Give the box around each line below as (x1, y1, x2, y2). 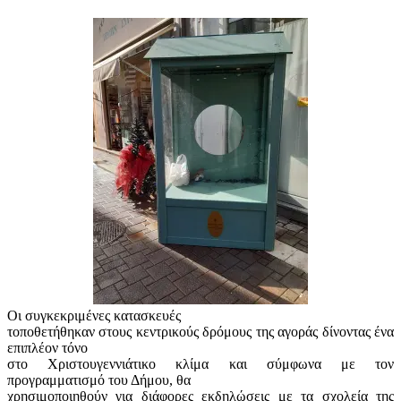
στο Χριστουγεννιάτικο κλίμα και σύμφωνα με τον (7, 355, 394, 371)
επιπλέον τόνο (7, 339, 88, 355)
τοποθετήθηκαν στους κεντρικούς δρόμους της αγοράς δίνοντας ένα (7, 323, 394, 339)
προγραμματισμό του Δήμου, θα (7, 371, 191, 388)
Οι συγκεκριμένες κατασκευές (7, 307, 181, 323)
